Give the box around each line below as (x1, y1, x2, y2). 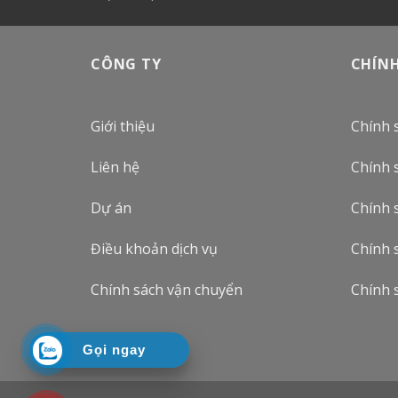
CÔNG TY (91, 53, 162, 74)
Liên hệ (91, 157, 139, 178)
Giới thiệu (91, 116, 155, 137)
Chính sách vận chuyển (91, 279, 243, 299)
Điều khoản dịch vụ (91, 238, 218, 259)
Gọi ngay (83, 342, 146, 357)
